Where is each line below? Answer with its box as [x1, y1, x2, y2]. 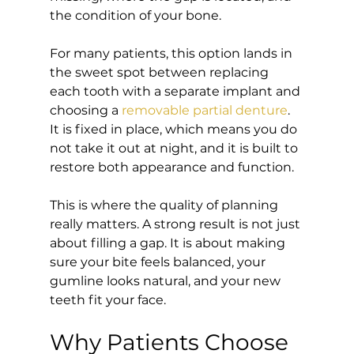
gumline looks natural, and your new [49, 273, 284, 288]
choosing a [49, 102, 122, 118]
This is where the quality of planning [49, 197, 281, 213]
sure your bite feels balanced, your [49, 254, 269, 269]
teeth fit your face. [49, 292, 166, 307]
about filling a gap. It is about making [49, 235, 288, 250]
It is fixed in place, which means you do [49, 121, 300, 137]
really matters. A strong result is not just [49, 216, 303, 232]
